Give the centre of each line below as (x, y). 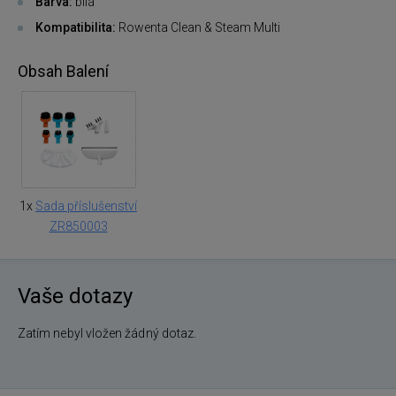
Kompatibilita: (76, 27)
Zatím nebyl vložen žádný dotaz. (107, 333)
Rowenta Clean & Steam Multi (198, 27)
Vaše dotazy (75, 296)
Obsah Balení (63, 71)
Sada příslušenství (86, 206)
